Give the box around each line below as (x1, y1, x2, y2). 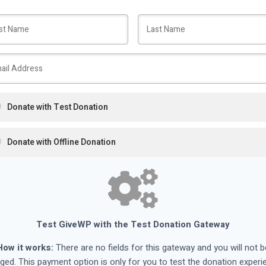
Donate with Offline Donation (7, 135, 116, 148)
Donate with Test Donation (7, 100, 108, 113)
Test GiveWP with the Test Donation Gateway (36, 217, 230, 231)
